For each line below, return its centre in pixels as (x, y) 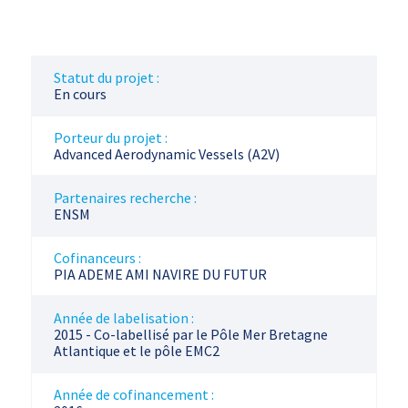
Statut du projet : (106, 77)
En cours (80, 94)
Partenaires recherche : (125, 198)
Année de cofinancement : (133, 394)
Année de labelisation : (123, 318)
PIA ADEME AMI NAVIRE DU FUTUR (160, 274)
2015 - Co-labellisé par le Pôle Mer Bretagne (190, 334)
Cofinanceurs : (97, 258)
